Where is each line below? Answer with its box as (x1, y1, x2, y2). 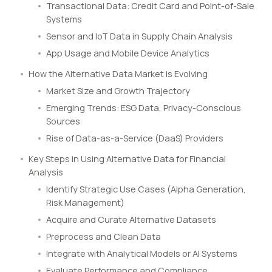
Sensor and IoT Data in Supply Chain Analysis (46, 30, 233, 42)
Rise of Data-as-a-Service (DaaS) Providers (46, 132, 223, 144)
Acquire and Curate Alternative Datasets (46, 213, 216, 225)
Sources (46, 115, 80, 127)
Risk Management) (46, 196, 124, 208)
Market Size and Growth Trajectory (46, 84, 190, 97)
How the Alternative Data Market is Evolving (29, 67, 208, 80)
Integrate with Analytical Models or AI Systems (46, 247, 237, 259)
